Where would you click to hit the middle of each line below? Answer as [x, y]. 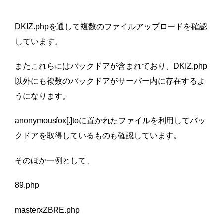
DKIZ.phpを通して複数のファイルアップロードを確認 [111, 27]
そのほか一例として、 [55, 161]
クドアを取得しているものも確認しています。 [98, 136]
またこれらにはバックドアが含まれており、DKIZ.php [111, 66]
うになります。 [43, 96]
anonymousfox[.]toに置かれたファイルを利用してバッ [110, 121]
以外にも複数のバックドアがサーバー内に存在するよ [110, 81]
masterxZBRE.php [47, 210]
